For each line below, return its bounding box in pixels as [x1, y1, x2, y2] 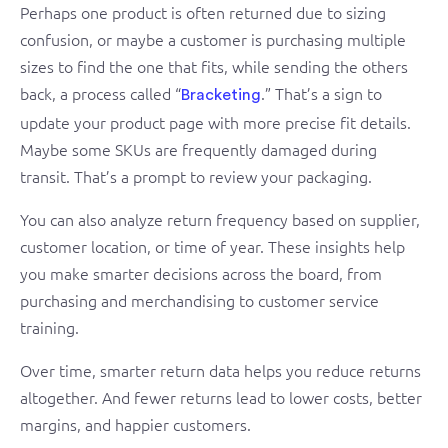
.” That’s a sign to [261, 82, 382, 105]
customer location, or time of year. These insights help [20, 235, 405, 258]
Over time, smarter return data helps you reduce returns [20, 359, 421, 382]
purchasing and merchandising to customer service [20, 289, 379, 312]
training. [20, 316, 79, 339]
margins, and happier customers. [20, 413, 251, 436]
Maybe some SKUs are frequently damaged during [20, 138, 377, 161]
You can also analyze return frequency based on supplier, [20, 208, 420, 231]
